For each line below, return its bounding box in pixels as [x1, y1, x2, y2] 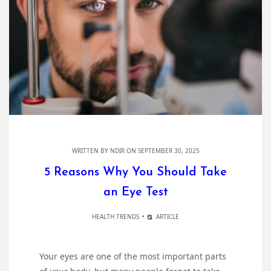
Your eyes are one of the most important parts [39, 250, 226, 263]
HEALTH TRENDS [92, 212, 140, 221]
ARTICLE [154, 212, 179, 221]
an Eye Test [103, 186, 168, 199]
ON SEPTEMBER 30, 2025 [124, 146, 200, 155]
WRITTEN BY [71, 146, 110, 155]
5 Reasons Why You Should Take [44, 166, 227, 179]
